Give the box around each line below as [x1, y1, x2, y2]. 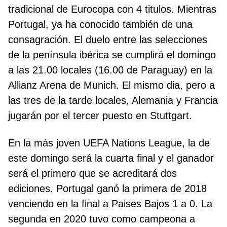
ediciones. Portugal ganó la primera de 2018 [8, 183, 207, 195]
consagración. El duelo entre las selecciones [8, 34, 207, 46]
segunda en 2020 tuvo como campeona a [8, 213, 195, 225]
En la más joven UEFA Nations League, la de [8, 137, 210, 149]
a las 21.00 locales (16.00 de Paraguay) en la [8, 64, 212, 76]
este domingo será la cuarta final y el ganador [8, 153, 214, 164]
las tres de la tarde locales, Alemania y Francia [8, 95, 218, 106]
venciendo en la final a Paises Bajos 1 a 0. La [8, 198, 212, 210]
